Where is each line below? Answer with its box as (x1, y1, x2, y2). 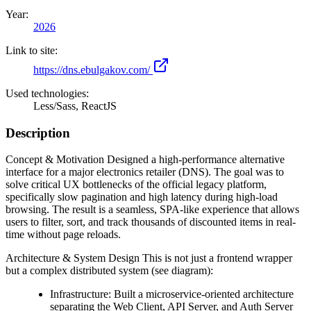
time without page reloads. (6, 228, 121, 241)
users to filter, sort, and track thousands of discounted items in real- (6, 216, 296, 228)
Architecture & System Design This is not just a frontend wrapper (6, 252, 292, 264)
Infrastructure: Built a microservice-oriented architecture (50, 288, 294, 301)
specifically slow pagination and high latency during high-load (6, 191, 278, 203)
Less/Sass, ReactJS (33, 99, 117, 112)
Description (6, 125, 70, 140)
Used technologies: (6, 87, 89, 99)
